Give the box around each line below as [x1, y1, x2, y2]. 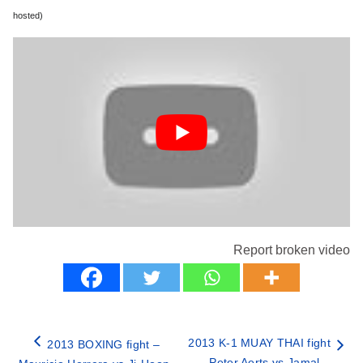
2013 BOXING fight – [47, 338, 160, 352]
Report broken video [233, 243, 350, 258]
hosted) [13, 10, 43, 20]
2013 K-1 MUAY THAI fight [188, 336, 331, 350]
